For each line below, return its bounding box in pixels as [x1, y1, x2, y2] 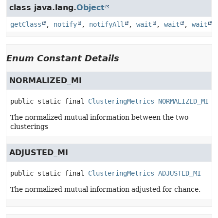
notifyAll [89, 20, 124, 28]
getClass [10, 20, 41, 28]
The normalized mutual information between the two [10, 113, 188, 121]
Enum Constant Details [6, 53, 119, 63]
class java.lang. [9, 3, 76, 12]
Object [76, 3, 105, 12]
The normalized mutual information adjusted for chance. [10, 185, 200, 193]
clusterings [10, 123, 48, 130]
